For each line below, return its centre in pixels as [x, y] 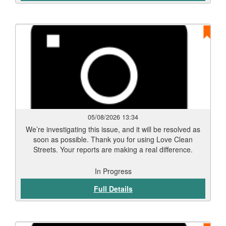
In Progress [113, 171]
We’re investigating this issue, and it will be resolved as [113, 129]
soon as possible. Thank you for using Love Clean [113, 139]
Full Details [113, 189]
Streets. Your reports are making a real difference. [113, 149]
